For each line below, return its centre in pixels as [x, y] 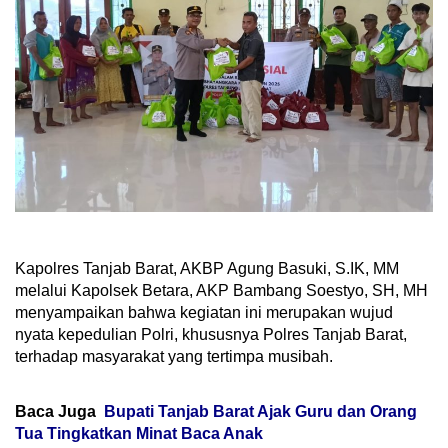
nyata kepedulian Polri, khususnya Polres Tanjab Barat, [211, 334]
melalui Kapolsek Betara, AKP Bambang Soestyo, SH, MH [221, 290]
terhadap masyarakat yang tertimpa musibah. [174, 356]
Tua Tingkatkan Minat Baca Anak [139, 433]
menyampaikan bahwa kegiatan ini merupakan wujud [204, 312]
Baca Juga [55, 411]
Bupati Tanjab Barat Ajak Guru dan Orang [260, 411]
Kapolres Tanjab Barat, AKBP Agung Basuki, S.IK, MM [207, 268]
